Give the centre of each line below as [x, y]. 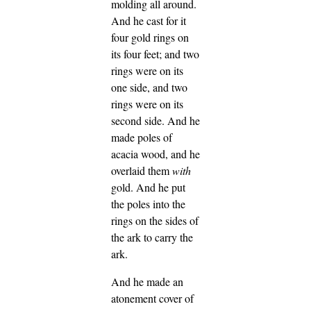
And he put [161, 187]
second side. [139, 121]
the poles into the [148, 204]
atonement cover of [152, 299]
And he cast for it [149, 21]
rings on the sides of [155, 221]
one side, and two [149, 87]
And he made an [147, 282]
